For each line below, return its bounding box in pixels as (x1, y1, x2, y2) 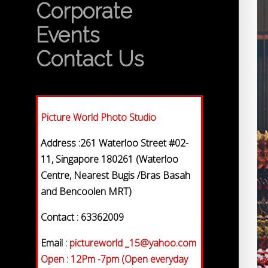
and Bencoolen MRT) (41, 185, 132, 198)
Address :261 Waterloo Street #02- (41, 136, 188, 150)
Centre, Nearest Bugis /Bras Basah (41, 169, 190, 182)
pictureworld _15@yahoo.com (69, 236, 196, 249)
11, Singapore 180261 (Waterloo (41, 153, 178, 166)
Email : (41, 236, 69, 249)
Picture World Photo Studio (41, 111, 156, 124)
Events (36, 23, 99, 47)
